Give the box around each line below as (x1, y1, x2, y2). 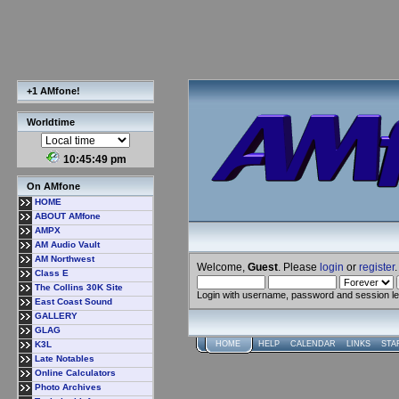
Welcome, (197, 261, 248, 273)
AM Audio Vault (35, 240, 100, 249)
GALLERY (35, 311, 77, 321)
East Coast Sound (35, 297, 112, 306)
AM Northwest (35, 254, 94, 264)
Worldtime (27, 117, 75, 127)
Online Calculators (35, 368, 116, 378)
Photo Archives (35, 382, 102, 392)
